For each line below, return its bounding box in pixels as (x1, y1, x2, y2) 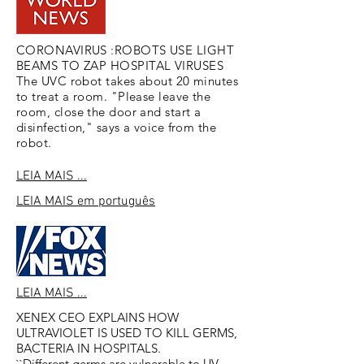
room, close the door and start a (16, 104, 201, 119)
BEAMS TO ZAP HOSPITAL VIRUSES (16, 58, 224, 73)
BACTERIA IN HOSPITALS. (16, 340, 161, 356)
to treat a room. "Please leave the (16, 89, 211, 104)
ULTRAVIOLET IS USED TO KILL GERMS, (16, 325, 237, 340)
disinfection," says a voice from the (16, 119, 217, 135)
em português (77, 193, 155, 210)
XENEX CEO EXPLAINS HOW (16, 310, 179, 325)
